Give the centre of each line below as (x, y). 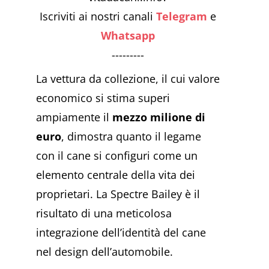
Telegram (182, 16)
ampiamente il (74, 117)
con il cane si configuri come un (117, 155)
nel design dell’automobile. (104, 251)
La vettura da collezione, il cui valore (128, 78)
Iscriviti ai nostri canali (98, 16)
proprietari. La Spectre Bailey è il (118, 194)
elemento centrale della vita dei (116, 174)
